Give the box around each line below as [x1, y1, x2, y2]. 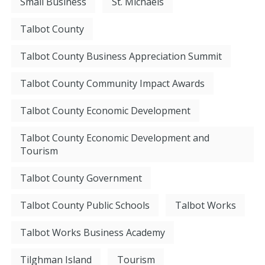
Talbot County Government [20, 172, 143, 185]
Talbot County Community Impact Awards [20, 77, 205, 91]
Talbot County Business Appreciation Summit [20, 50, 222, 63]
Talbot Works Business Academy [20, 226, 166, 240]
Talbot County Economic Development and [20, 131, 210, 145]
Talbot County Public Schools [20, 199, 150, 212]
